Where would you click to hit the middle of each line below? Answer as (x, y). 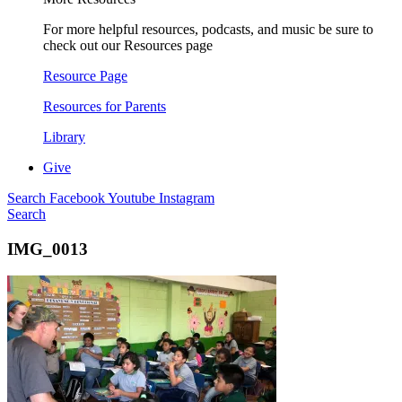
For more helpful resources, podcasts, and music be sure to (208, 29)
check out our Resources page (128, 45)
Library (64, 137)
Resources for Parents (105, 106)
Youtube (133, 198)
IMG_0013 (48, 249)
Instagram (187, 198)
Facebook (79, 198)
